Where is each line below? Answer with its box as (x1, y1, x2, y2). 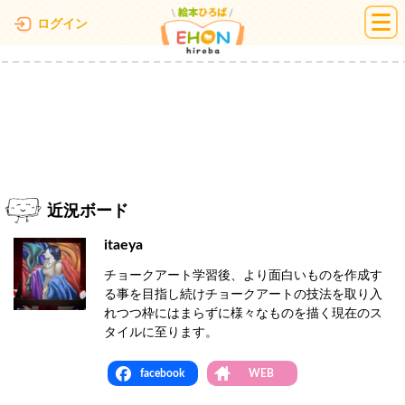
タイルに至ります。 (104, 326, 218, 339)
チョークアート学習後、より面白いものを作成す (104, 269, 382, 282)
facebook (139, 368, 184, 379)
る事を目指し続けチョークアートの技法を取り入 (104, 288, 382, 301)
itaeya (104, 238, 143, 252)
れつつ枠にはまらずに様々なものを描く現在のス (104, 307, 382, 320)
